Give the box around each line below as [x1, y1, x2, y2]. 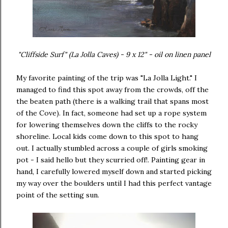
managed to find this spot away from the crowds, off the [16, 85, 209, 94]
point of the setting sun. [16, 190, 99, 199]
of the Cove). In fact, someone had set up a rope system [16, 108, 207, 118]
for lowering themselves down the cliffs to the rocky [16, 120, 197, 129]
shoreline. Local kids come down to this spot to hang [16, 132, 198, 141]
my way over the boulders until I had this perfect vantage [16, 179, 212, 188]
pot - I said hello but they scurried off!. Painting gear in [16, 155, 205, 164]
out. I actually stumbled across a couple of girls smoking [16, 144, 208, 153]
